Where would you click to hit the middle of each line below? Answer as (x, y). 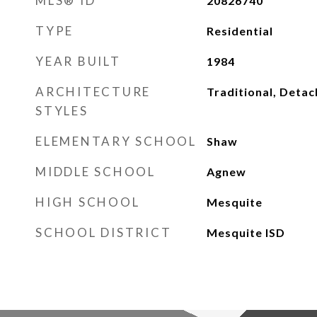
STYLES (62, 111)
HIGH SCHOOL (88, 202)
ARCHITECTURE (93, 92)
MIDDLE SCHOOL (96, 172)
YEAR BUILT (78, 61)
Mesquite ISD (246, 232)
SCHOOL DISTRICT (104, 232)
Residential (240, 31)
